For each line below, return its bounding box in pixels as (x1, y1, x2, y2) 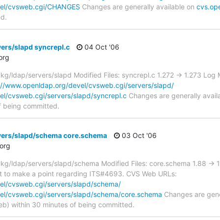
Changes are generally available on (80, 2, 196, 11)
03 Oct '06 (120, 131, 157, 140)
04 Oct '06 (82, 42, 119, 51)
